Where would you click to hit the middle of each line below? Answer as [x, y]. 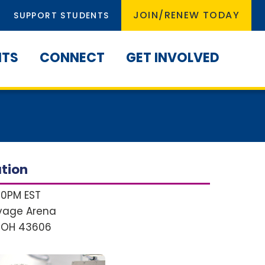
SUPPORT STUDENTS [62, 15]
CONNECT [72, 58]
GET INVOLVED [173, 58]
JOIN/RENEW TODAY [186, 15]
